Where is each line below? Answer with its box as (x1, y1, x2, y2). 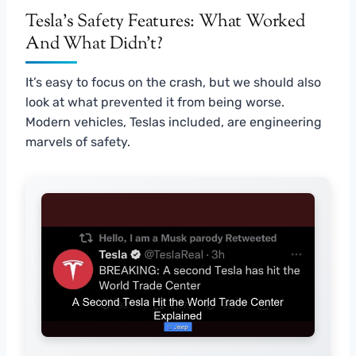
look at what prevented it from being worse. (25, 95, 284, 110)
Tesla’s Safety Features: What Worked (25, 10, 305, 36)
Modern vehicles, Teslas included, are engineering (25, 114, 322, 130)
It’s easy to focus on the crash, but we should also (25, 75, 321, 91)
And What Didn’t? (25, 32, 163, 58)
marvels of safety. (25, 134, 130, 150)
